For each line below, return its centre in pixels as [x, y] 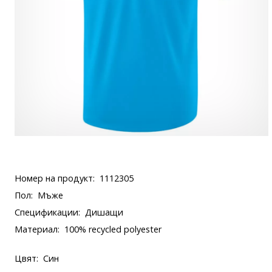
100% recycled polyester [113, 229]
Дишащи [104, 212]
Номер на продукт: [55, 178]
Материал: [37, 229]
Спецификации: [47, 212]
